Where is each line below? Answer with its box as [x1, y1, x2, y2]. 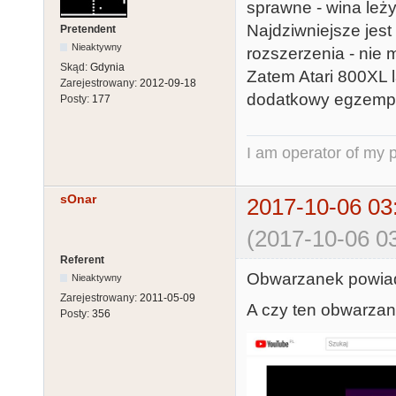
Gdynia [90, 60, 125, 73]
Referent [60, 254, 104, 267]
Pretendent [60, 22, 116, 35]
